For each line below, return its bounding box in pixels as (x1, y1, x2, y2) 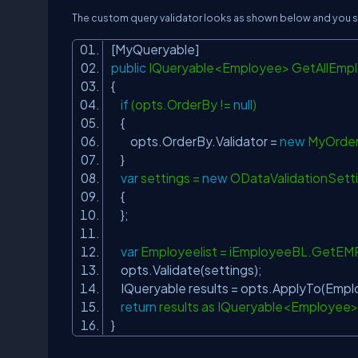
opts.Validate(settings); (111, 262, 267, 277)
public (111, 60, 146, 75)
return (121, 299, 157, 314)
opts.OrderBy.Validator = (111, 133, 280, 149)
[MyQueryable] (111, 42, 204, 57)
